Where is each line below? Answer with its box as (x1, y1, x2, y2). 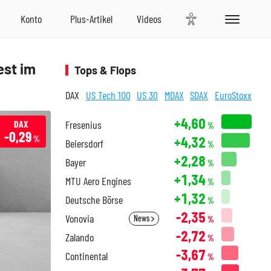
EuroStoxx (214, 88, 252, 102)
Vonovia (65, 212, 94, 225)
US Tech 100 (85, 88, 131, 102)
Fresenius (65, 118, 102, 131)
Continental (65, 249, 108, 263)
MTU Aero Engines (65, 174, 131, 188)
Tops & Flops (74, 64, 136, 77)
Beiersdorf (65, 137, 103, 150)
